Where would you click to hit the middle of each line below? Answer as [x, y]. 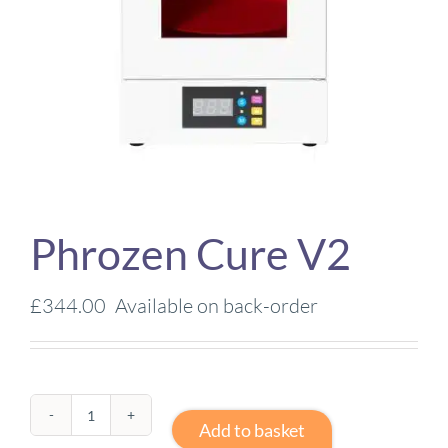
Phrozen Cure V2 [190, 253]
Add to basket [252, 429]
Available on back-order [216, 305]
